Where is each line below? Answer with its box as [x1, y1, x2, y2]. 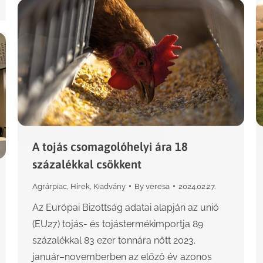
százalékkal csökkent [32, 157, 141, 171]
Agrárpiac [32, 181, 67, 191]
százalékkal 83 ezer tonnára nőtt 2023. [32, 234, 195, 246]
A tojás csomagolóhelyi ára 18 [32, 139, 188, 153]
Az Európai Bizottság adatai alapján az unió [32, 201, 219, 213]
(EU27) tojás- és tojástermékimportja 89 [32, 218, 203, 230]
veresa [146, 181, 170, 191]
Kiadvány [93, 181, 126, 191]
